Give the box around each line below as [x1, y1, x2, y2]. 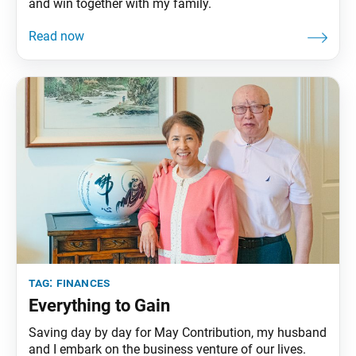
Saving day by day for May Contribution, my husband [29, 324, 327, 340]
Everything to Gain [29, 295, 170, 315]
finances [56, 274, 110, 290]
